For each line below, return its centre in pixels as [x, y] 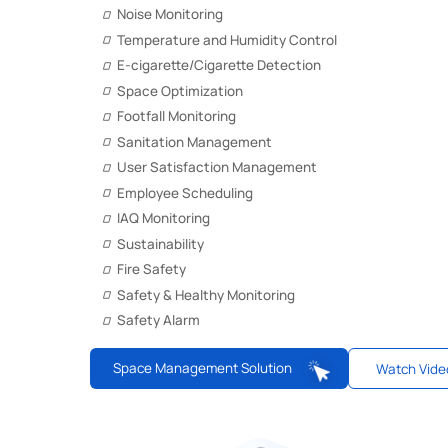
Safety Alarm [158, 320]
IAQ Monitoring [163, 218]
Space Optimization [180, 90]
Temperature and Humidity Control [227, 39]
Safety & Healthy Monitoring [206, 294]
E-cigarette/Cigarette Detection [219, 65]
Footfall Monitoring [176, 116]
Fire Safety [151, 269]
